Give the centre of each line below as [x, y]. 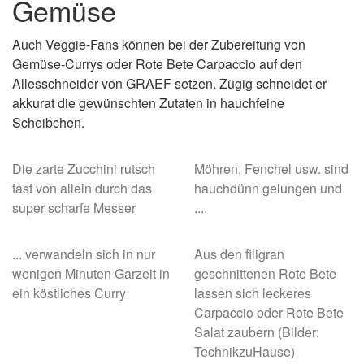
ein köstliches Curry [69, 293]
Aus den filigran [239, 254]
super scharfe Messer [74, 208]
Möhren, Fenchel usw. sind [271, 169]
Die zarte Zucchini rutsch [84, 169]
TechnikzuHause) [245, 351]
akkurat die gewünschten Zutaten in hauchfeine [148, 103]
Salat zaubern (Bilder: [257, 332]
